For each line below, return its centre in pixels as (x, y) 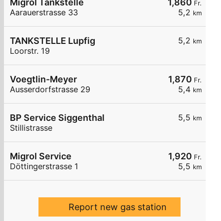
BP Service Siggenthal (57, 118)
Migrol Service (41, 156)
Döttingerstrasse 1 (44, 166)
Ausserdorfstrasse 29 (50, 90)
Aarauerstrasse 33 (44, 13)
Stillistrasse (31, 128)
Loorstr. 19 (30, 51)
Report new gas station (117, 207)
